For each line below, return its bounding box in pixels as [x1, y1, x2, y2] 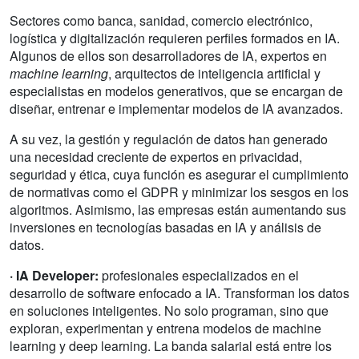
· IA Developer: [10, 265, 99, 284]
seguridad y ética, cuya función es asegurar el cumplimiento [10, 164, 349, 184]
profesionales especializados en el [99, 265, 299, 284]
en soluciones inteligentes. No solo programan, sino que [10, 301, 329, 320]
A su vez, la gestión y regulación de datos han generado [10, 129, 328, 148]
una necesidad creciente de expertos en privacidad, [10, 147, 302, 166]
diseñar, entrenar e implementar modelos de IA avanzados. [10, 99, 343, 118]
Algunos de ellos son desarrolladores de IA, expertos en [10, 46, 327, 65]
